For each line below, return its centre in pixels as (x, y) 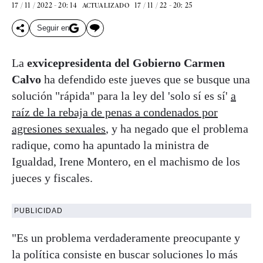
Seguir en (53, 28)
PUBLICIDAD (38, 210)
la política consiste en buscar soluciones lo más (125, 254)
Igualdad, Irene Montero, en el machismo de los (126, 161)
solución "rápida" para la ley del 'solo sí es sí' (121, 95)
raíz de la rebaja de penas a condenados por (115, 112)
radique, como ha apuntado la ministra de (110, 145)
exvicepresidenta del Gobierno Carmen (126, 63)
